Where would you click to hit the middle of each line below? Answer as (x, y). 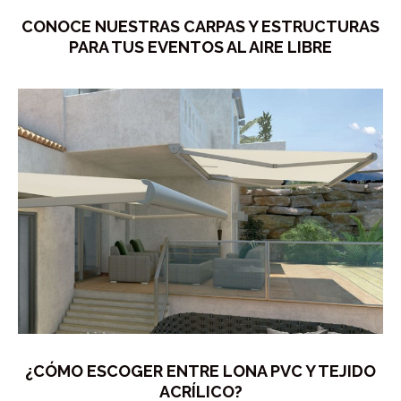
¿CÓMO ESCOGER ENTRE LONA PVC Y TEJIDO (200, 371)
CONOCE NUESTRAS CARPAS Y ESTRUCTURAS (200, 26)
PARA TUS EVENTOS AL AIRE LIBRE (200, 47)
